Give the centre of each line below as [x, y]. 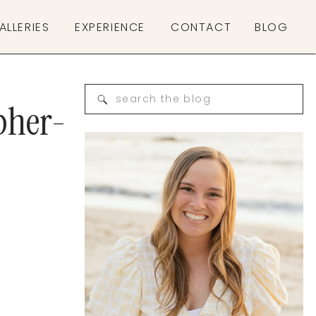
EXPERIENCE [110, 27]
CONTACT [201, 27]
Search [130, 96]
